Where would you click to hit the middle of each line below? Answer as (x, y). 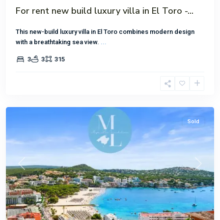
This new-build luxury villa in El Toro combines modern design (105, 32)
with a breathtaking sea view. (58, 42)
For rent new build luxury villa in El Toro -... (105, 11)
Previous (33, 168)
